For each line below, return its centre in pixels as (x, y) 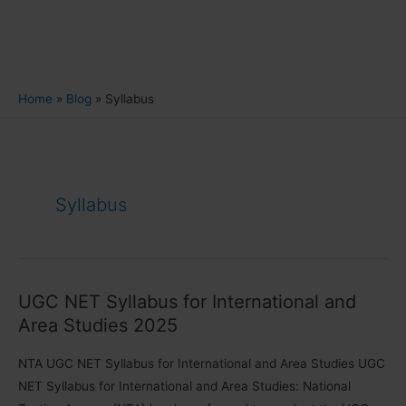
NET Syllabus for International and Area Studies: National (184, 386)
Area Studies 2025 (98, 326)
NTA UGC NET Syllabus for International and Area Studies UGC (202, 363)
